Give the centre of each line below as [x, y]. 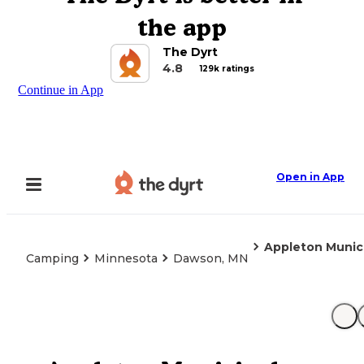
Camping [52, 258]
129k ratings [227, 68]
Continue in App [61, 90]
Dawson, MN [211, 258]
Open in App [310, 177]
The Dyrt [190, 52]
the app [182, 27]
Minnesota [126, 258]
